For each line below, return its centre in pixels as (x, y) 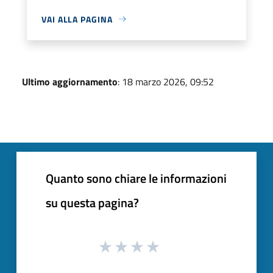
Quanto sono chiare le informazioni (136, 178)
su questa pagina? (92, 202)
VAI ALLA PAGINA (77, 19)
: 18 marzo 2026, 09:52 (166, 81)
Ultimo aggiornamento (70, 81)
